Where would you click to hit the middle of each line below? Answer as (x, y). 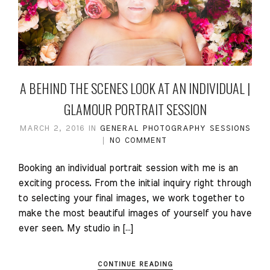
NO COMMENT (138, 141)
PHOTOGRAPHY (174, 129)
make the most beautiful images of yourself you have (135, 214)
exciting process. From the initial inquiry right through (135, 184)
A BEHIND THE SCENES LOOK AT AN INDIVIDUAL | (135, 88)
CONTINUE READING (135, 265)
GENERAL (119, 129)
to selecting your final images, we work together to (131, 199)
